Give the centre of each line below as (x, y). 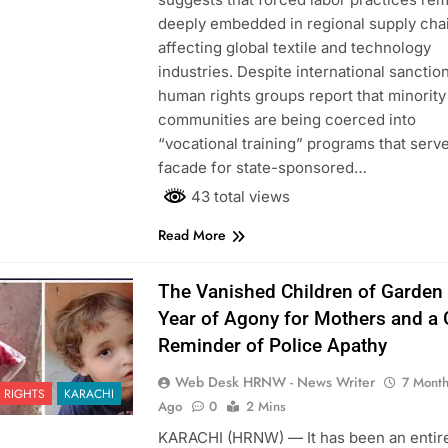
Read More (191, 234)
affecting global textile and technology (294, 48)
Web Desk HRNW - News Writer (274, 381)
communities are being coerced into (286, 120)
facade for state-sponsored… (262, 168)
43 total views (238, 197)
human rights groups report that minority (301, 96)
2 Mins (265, 406)
